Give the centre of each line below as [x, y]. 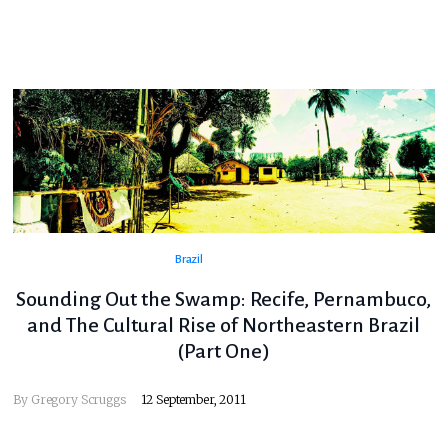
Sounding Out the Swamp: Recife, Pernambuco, [224, 299]
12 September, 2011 [193, 400]
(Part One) [224, 351]
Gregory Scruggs [78, 400]
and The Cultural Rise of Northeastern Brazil [224, 325]
